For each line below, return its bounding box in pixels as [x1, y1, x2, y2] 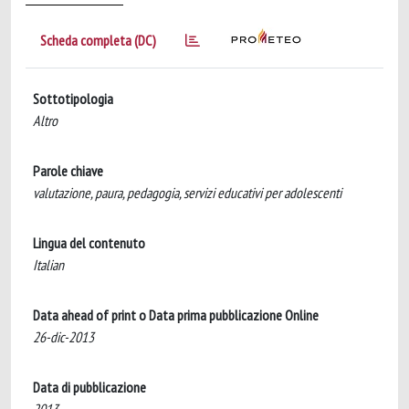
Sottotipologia [33, 89, 113, 108]
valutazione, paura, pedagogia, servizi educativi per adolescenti [33, 184, 341, 202]
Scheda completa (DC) [40, 31, 156, 49]
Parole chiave [33, 162, 103, 180]
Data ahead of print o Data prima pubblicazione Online [33, 306, 319, 324]
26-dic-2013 [33, 328, 94, 346]
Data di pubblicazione [33, 378, 146, 396]
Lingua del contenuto [33, 234, 145, 252]
